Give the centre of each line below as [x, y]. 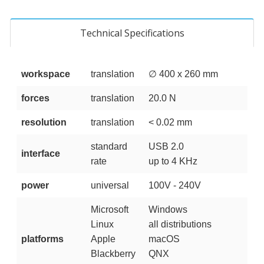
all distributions [180, 224]
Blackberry [113, 253]
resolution [44, 122]
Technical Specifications [132, 33]
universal [110, 185]
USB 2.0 [166, 146]
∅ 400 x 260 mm [183, 74]
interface [40, 153]
